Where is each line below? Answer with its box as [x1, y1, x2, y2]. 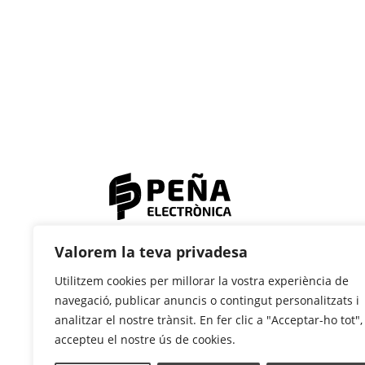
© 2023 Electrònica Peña [109, 228, 237, 244]
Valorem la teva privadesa [55, 242, 248, 262]
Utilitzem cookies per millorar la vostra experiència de [55, 273, 349, 288]
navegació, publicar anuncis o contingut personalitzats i [55, 292, 359, 308]
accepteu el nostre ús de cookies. [55, 332, 235, 347]
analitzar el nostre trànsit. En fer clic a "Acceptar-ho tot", [55, 312, 363, 328]
